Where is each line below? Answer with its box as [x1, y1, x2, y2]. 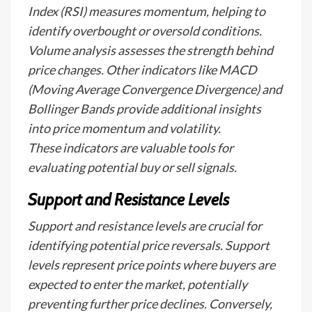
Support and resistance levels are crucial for [28, 218, 262, 233]
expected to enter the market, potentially [28, 276, 247, 292]
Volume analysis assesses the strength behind [28, 42, 273, 58]
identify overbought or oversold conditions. [28, 23, 262, 38]
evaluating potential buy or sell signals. [28, 159, 237, 175]
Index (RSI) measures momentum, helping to [28, 3, 265, 19]
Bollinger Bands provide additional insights [28, 101, 261, 116]
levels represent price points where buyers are [28, 257, 275, 272]
